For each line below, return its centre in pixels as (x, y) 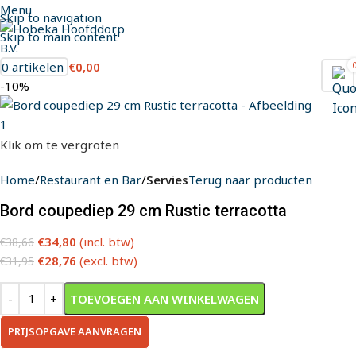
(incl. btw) (107, 241)
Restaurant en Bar (91, 179)
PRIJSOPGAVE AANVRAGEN (75, 331)
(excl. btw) (108, 260)
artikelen (38, 67)
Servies (167, 179)
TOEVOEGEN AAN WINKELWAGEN (164, 298)
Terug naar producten (250, 179)
